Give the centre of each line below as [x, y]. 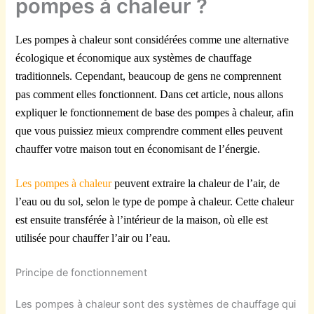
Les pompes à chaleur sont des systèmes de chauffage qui [156, 305]
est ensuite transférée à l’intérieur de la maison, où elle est [142, 220]
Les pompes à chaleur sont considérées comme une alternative [152, 39]
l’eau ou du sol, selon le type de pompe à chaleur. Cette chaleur [155, 202]
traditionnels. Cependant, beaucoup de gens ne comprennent [149, 76]
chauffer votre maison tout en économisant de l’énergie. [138, 149]
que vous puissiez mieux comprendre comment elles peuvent [149, 130]
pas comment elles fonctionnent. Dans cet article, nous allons [150, 94]
